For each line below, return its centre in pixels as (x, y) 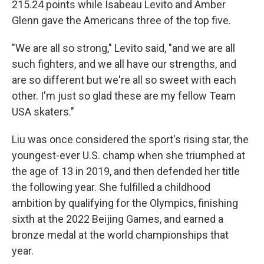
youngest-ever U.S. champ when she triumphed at (128, 155)
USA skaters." (43, 112)
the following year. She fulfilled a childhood (111, 187)
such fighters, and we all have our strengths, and (124, 64)
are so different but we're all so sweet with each (124, 80)
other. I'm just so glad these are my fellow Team (124, 96)
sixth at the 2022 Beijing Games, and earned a (118, 219)
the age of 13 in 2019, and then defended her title (126, 171)
